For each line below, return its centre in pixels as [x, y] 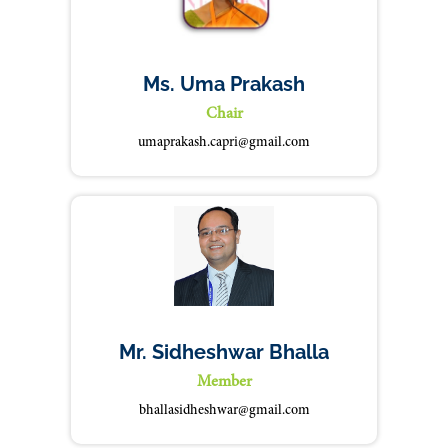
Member [224, 382]
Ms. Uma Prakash [224, 84]
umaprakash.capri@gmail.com [224, 143]
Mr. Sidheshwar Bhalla [224, 352]
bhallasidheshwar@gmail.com [224, 411]
